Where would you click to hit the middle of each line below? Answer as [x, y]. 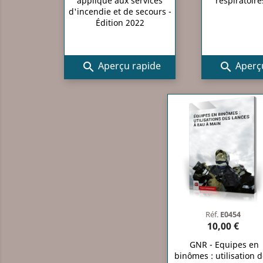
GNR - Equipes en [224, 244]
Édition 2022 [120, 22]
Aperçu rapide [128, 66]
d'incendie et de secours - [120, 11]
